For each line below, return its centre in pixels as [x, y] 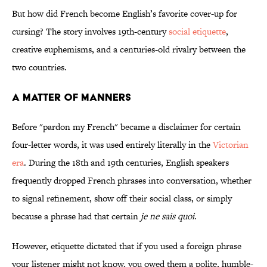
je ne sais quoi [166, 216]
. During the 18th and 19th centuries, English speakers [126, 163]
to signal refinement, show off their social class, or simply [122, 198]
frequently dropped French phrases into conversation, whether [132, 181]
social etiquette [197, 32]
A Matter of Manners [72, 97]
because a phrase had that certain [75, 216]
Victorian [231, 145]
